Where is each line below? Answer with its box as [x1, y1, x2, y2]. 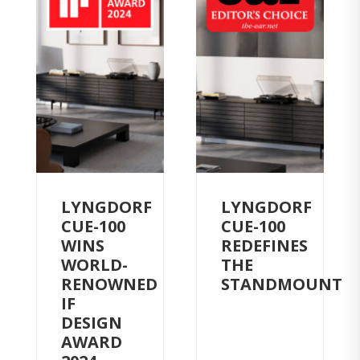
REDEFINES [221, 234, 308, 256]
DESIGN [60, 311, 122, 333]
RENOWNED [60, 272, 157, 295]
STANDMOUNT [221, 272, 342, 295]
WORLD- [60, 253, 128, 276]
